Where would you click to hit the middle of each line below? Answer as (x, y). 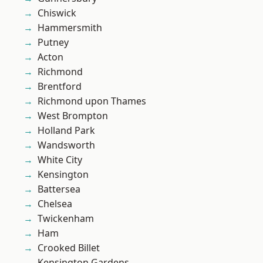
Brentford (60, 87)
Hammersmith (70, 28)
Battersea (59, 189)
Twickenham (66, 219)
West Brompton (73, 116)
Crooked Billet (69, 248)
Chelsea (55, 204)
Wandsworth (66, 145)
